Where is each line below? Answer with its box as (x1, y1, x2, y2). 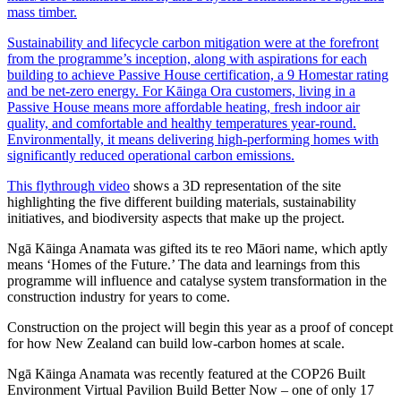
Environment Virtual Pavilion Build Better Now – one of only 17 (7, 381, 374, 397)
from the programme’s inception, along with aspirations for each (7, 50, 367, 66)
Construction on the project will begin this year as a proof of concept (7, 319, 393, 335)
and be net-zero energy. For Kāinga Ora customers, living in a (7, 82, 355, 98)
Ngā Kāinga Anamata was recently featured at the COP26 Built (7, 365, 365, 381)
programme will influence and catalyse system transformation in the (7, 272, 387, 288)
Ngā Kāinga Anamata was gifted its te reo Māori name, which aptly (7, 240, 388, 256)
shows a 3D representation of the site (130, 177, 341, 193)
